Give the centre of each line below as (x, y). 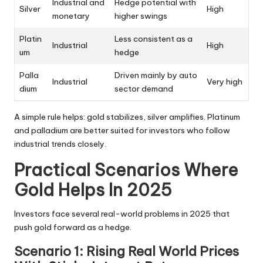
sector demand (144, 88)
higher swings (141, 16)
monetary (71, 16)
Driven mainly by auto (156, 75)
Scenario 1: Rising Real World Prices (127, 251)
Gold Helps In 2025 (93, 190)
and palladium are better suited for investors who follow (122, 130)
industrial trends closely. (60, 144)
